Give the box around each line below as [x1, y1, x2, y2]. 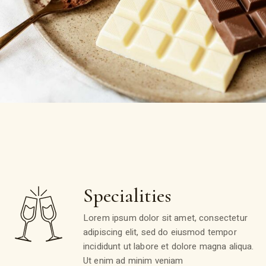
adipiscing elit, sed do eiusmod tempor [83, 226, 237, 239]
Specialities [83, 184, 171, 208]
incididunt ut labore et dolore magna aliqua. [83, 240, 254, 254]
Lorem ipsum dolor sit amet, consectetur [83, 211, 248, 225]
